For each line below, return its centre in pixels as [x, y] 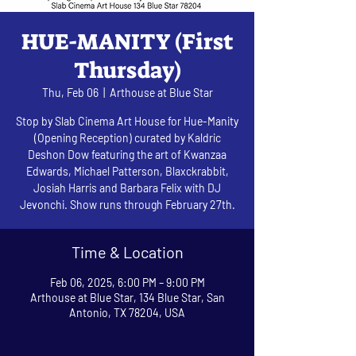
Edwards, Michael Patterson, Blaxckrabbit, [127, 171]
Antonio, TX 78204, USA [127, 312]
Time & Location [127, 252]
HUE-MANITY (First [127, 41]
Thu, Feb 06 [70, 92]
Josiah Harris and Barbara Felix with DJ [127, 188]
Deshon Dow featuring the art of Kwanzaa [127, 154]
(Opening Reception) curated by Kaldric [127, 137]
